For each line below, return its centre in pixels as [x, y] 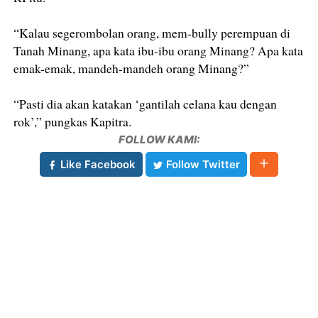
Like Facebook [97, 165]
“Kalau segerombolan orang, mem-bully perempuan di [152, 33]
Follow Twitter [202, 165]
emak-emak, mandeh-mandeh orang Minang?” [132, 68]
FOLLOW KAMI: [159, 140]
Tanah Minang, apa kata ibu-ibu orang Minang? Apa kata [159, 51]
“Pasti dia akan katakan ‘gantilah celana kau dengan [146, 104]
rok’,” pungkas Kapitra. [73, 122]
